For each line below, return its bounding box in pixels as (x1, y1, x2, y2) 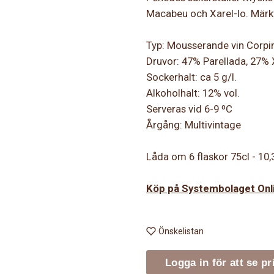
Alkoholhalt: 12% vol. (146, 87, 240, 100)
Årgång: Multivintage (146, 119, 241, 131)
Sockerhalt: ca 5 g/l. (146, 71, 237, 84)
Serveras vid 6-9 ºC (146, 103, 232, 116)
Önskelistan (158, 226, 204, 237)
